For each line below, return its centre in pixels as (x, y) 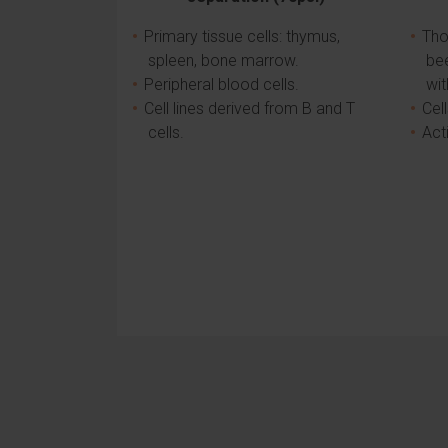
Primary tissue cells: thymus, (242, 36)
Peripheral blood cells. (221, 84)
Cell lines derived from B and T (249, 108)
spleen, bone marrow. (223, 60)
